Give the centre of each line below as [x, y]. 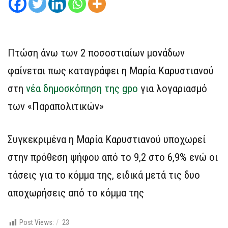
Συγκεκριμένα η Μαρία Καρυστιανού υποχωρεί [107, 140]
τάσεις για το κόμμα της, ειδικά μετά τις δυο [104, 175]
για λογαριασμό [174, 89]
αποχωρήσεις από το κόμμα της [76, 193]
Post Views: [37, 223]
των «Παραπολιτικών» [56, 107]
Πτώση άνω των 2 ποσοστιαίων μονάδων [96, 53]
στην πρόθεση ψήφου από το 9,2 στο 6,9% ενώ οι [113, 158]
